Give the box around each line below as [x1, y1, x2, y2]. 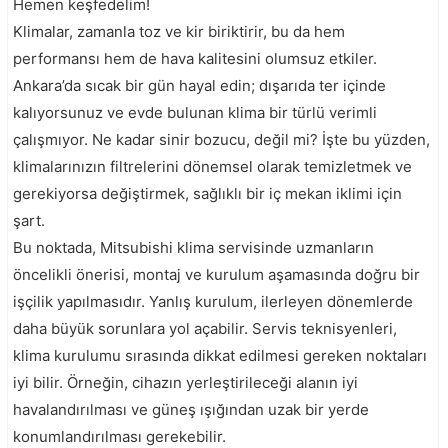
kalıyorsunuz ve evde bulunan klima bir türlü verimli [13, 102, 377, 122]
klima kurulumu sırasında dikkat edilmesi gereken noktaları [13, 345, 427, 365]
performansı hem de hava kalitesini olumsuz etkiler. [13, 48, 377, 68]
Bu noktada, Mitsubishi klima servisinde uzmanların [13, 237, 374, 257]
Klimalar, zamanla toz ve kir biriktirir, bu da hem [13, 21, 345, 41]
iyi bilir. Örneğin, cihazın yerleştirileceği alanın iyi [13, 372, 358, 392]
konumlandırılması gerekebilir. [13, 426, 226, 446]
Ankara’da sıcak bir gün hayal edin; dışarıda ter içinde [13, 75, 386, 95]
